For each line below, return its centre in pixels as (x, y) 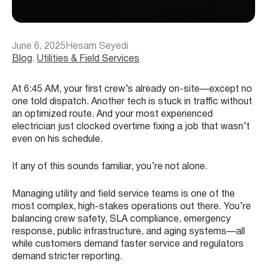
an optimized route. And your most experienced (112, 115)
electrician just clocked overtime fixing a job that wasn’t (131, 127)
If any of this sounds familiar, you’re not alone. (110, 167)
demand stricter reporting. (67, 257)
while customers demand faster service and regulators (128, 245)
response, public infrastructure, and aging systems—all (128, 232)
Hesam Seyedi (97, 47)
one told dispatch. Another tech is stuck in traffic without (132, 102)
